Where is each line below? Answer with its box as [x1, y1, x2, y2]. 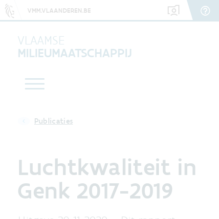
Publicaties [34, 116, 73, 126]
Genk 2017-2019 [18, 176, 174, 204]
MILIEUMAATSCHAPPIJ [18, 45, 132, 61]
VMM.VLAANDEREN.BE [27, 6, 91, 15]
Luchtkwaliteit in [18, 153, 197, 181]
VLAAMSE [18, 32, 65, 48]
